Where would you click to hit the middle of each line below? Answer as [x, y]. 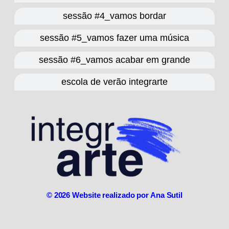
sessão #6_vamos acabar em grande [114, 60]
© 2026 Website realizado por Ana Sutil [114, 195]
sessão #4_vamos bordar [114, 16]
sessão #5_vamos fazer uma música [114, 38]
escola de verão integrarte [114, 82]
